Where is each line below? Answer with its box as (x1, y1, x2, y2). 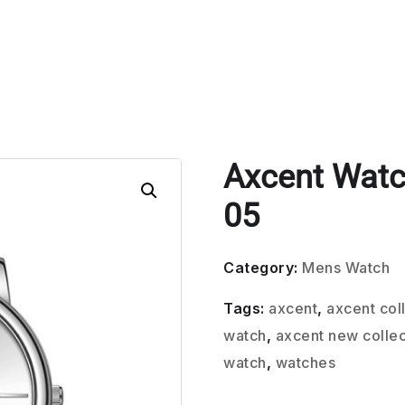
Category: (223, 259, 303, 277)
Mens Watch (302, 259, 391, 277)
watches (275, 353, 336, 372)
